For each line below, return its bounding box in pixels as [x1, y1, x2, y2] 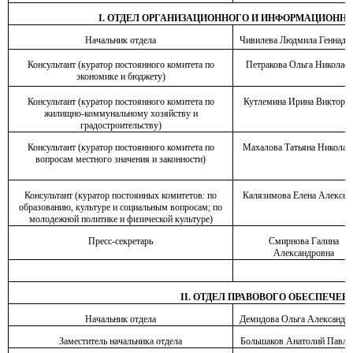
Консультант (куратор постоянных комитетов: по [24, 190, 217, 201]
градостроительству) [80, 120, 162, 131]
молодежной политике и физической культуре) [28, 214, 213, 225]
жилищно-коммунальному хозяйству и [43, 108, 198, 119]
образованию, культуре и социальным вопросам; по [19, 202, 222, 213]
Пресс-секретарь [88, 236, 153, 247]
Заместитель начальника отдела [59, 336, 182, 347]
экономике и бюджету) [76, 71, 165, 82]
